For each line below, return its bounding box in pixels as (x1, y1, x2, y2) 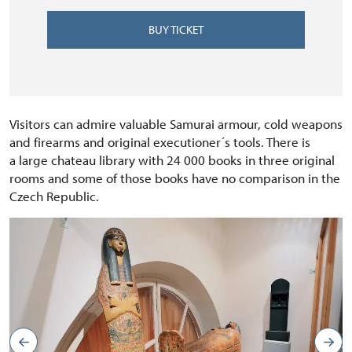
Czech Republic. (9, 188, 99, 204)
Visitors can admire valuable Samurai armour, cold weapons (9, 115, 343, 132)
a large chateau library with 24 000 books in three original (9, 152, 335, 168)
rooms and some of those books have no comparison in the (9, 170, 340, 186)
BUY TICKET (148, 22, 203, 37)
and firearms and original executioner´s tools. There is (9, 134, 310, 150)
